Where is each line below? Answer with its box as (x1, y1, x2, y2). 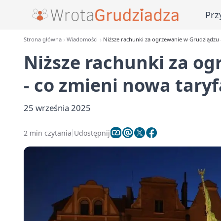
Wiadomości (67, 36, 98, 43)
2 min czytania (24, 128, 72, 138)
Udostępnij (74, 128, 110, 138)
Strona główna (24, 36, 62, 43)
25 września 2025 (24, 102, 91, 113)
